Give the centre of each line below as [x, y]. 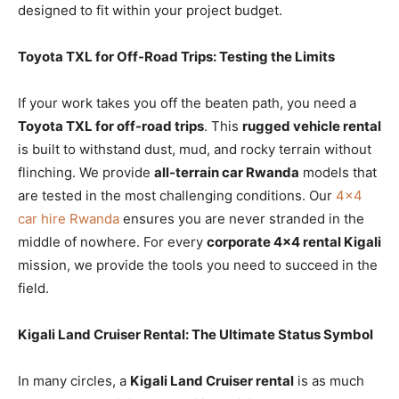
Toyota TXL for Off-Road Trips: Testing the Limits [176, 56]
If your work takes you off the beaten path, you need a [187, 102]
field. [33, 288]
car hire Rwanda [69, 218]
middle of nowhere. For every [112, 241]
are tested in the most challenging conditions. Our [177, 195]
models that [338, 172]
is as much [329, 380]
